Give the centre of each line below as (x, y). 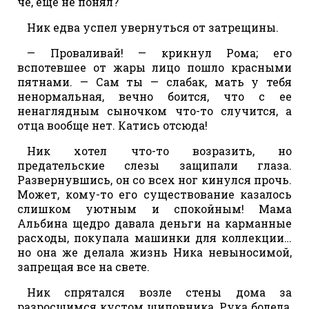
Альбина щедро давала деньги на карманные (154, 223)
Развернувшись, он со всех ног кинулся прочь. (154, 179)
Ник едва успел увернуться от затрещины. (153, 27)
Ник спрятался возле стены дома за (159, 292)
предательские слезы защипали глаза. (154, 165)
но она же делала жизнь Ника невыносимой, (154, 252)
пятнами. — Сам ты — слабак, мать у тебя (154, 81)
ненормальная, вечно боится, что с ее (154, 96)
